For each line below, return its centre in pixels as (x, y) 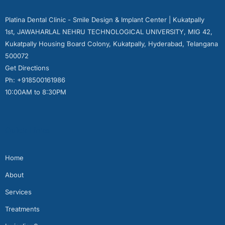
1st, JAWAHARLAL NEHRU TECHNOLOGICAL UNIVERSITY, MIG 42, (109, 32)
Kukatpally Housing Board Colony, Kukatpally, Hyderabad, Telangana (111, 44)
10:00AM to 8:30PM (36, 92)
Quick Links (27, 130)
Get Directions (27, 68)
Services (18, 192)
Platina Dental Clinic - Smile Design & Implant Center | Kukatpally (105, 20)
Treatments (22, 209)
